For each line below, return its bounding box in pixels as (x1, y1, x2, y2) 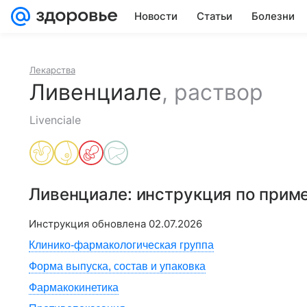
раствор (174, 79, 263, 106)
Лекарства (29, 64, 75, 75)
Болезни (251, 10, 295, 23)
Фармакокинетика (29, 282, 119, 293)
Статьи (197, 10, 232, 23)
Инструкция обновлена (29, 217, 149, 230)
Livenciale (29, 113, 81, 127)
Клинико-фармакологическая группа (29, 239, 214, 251)
